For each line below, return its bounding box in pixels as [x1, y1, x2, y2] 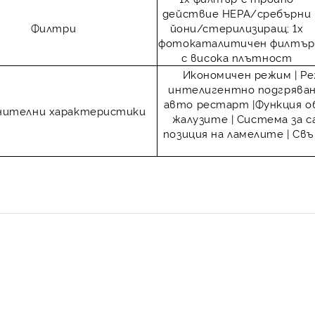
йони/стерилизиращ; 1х [169, 20, 304, 35]
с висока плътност [181, 50, 292, 65]
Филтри [30, 20, 77, 35]
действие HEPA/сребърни [162, 6, 311, 20]
